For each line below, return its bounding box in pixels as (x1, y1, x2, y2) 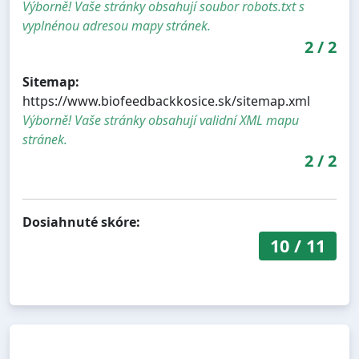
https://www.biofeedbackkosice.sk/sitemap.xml (22, 91, 310, 110)
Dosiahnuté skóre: (22, 212, 140, 231)
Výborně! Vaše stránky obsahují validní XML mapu (22, 111, 299, 129)
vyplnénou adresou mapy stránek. (22, 16, 211, 34)
